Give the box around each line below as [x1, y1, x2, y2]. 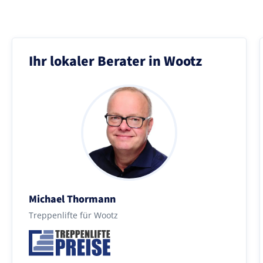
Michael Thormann [29, 191, 116, 207]
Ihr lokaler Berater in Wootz [29, 50, 202, 72]
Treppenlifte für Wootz [29, 209, 118, 221]
